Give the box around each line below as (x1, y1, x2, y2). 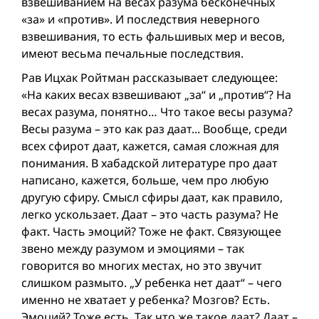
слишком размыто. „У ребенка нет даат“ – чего (21, 274, 282, 291)
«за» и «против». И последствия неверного (21, 11, 260, 27)
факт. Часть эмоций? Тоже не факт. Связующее (21, 223, 281, 239)
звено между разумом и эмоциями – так (21, 240, 244, 256)
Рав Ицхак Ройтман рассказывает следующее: (21, 69, 278, 85)
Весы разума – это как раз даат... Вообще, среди (21, 120, 287, 137)
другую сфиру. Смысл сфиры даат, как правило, (21, 189, 283, 205)
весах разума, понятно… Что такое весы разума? (21, 103, 293, 120)
